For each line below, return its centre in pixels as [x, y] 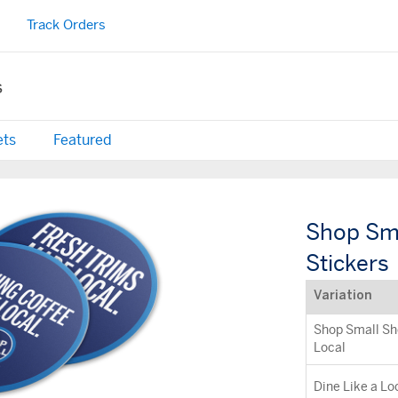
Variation [342, 296]
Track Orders [66, 25]
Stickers [347, 264]
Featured [83, 140]
